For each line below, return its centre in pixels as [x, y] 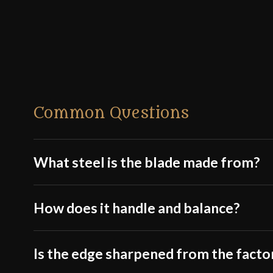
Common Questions [112, 114]
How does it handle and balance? [137, 208]
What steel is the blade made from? [147, 162]
